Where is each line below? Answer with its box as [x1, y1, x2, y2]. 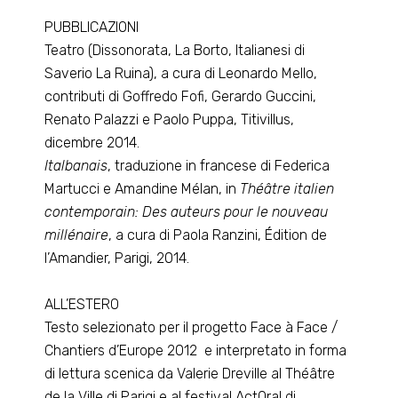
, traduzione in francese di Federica [107, 157, 330, 174]
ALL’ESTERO [44, 296, 120, 313]
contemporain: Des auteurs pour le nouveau [44, 203, 329, 220]
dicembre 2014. [44, 134, 140, 151]
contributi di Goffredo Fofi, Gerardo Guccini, [44, 88, 317, 105]
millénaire [44, 227, 109, 243]
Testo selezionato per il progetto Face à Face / [44, 319, 338, 336]
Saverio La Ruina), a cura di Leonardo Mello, [44, 65, 318, 82]
